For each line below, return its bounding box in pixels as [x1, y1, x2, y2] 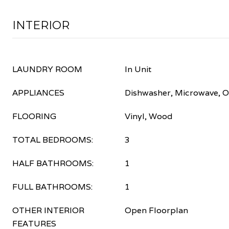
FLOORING [12, 111, 56, 122]
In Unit [125, 64, 151, 75]
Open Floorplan [125, 205, 188, 216]
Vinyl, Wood [125, 111, 172, 122]
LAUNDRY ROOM [12, 64, 82, 75]
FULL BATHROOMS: [12, 181, 93, 192]
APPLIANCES [12, 87, 64, 98]
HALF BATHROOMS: [12, 158, 94, 169]
